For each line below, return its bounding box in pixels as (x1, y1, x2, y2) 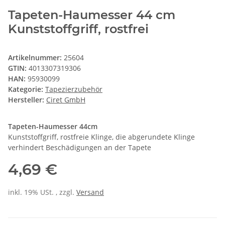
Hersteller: (8, 94, 44, 104)
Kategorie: (8, 84, 45, 94)
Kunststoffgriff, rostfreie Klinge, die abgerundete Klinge (8, 132, 195, 142)
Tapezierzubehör (45, 84, 102, 94)
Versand (76, 187, 104, 197)
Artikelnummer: (8, 52, 64, 62)
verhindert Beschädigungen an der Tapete (8, 142, 151, 152)
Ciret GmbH (46, 94, 85, 104)
